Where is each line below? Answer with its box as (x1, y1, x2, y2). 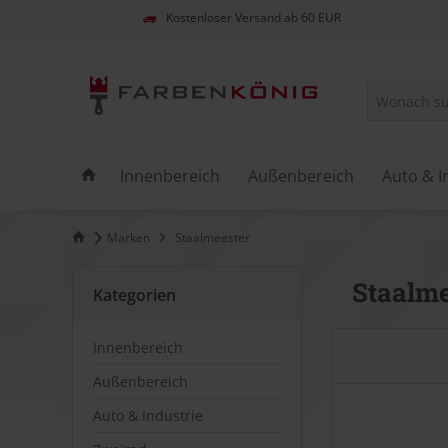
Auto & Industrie (93, 406, 203, 425)
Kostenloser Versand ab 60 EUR (166, 9, 341, 27)
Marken (107, 229, 150, 246)
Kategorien (93, 284, 176, 306)
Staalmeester (175, 229, 250, 246)
